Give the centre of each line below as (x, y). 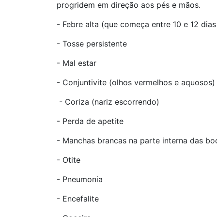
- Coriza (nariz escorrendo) (108, 102)
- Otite (69, 160)
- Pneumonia (80, 179)
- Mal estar (77, 63)
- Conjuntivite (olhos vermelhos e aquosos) (136, 83)
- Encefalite (78, 199)
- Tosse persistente (92, 44)
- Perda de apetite (90, 121)
